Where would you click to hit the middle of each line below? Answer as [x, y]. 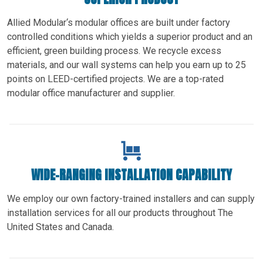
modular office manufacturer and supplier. [91, 93]
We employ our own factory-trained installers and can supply [131, 198]
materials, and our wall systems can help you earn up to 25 [127, 65]
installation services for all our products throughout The [120, 213]
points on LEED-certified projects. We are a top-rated [115, 79]
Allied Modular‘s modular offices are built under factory [119, 22]
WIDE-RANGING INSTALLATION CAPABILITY [131, 174]
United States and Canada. [60, 227]
